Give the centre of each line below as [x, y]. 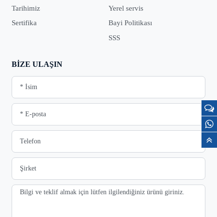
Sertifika [24, 23]
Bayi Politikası [130, 23]
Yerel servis [126, 8]
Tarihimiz [26, 8]
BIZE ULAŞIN [37, 64]
